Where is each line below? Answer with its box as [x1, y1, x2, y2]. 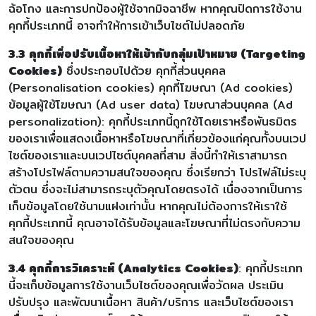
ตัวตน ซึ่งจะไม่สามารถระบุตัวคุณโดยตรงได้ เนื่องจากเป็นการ [8, 181, 303, 198]
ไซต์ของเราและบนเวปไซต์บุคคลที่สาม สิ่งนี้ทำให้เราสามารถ [8, 147, 287, 164]
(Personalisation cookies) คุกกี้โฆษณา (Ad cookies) [8, 79, 293, 97]
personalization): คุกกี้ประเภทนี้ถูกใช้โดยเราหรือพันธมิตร [8, 113, 297, 130]
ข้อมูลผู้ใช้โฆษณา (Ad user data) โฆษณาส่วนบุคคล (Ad [8, 96, 293, 114]
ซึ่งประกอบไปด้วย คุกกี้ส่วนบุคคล [62, 62, 226, 80]
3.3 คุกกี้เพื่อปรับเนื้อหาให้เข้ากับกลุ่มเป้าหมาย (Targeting [8, 45, 305, 63]
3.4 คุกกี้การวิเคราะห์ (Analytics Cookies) [8, 260, 238, 277]
